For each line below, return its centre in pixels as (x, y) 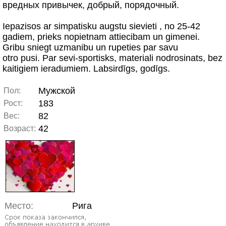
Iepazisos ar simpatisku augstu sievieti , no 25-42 (101, 26)
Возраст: (20, 128)
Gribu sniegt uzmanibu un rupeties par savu (90, 47)
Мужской (57, 91)
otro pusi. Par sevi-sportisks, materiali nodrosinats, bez (112, 58)
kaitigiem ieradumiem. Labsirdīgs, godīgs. (86, 69)
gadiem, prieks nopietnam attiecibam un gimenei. (101, 37)
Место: (19, 206)
